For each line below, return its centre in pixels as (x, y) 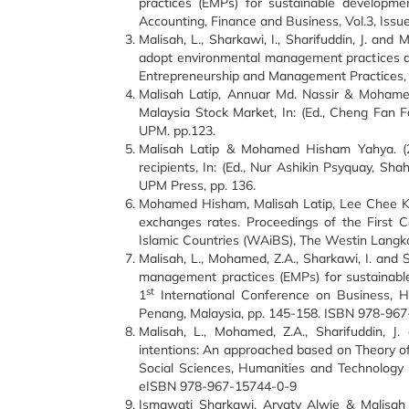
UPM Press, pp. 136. (197, 185)
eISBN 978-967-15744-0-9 (218, 386)
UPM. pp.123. (177, 131)
